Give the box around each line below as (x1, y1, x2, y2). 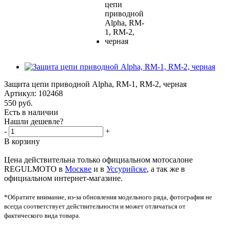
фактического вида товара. (4, 212, 80, 220)
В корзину (4, 137, 40, 146)
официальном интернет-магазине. (4, 174, 123, 183)
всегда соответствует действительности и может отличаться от (4, 202, 186, 211)
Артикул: (4, 88, 36, 98)
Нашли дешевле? (4, 117, 63, 126)
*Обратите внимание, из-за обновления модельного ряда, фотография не (4, 193, 212, 201)
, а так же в (147, 165, 185, 174)
